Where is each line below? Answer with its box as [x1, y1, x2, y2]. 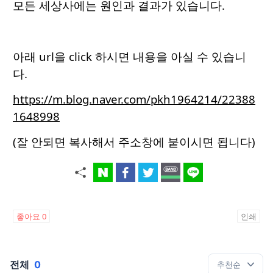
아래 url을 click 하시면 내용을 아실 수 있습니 [13, 49, 246, 65]
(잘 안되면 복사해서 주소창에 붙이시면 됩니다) [13, 134, 255, 150]
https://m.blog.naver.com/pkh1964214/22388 [13, 91, 255, 107]
